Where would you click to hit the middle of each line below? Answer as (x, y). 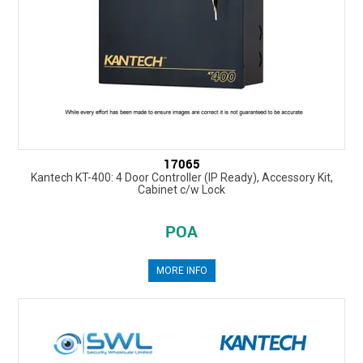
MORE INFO (181, 271)
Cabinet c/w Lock (181, 190)
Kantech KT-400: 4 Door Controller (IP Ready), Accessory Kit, (181, 178)
